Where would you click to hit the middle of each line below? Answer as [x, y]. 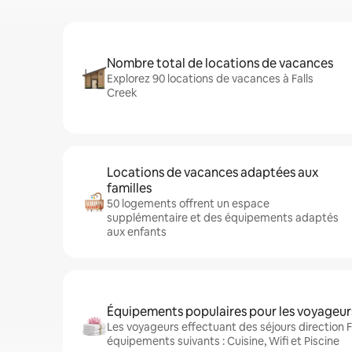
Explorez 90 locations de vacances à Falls [210, 79]
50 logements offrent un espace [188, 203]
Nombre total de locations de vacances [220, 63]
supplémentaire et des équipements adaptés [223, 218]
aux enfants [137, 232]
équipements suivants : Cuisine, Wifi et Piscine [223, 341]
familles [129, 188]
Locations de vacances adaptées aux [213, 172]
